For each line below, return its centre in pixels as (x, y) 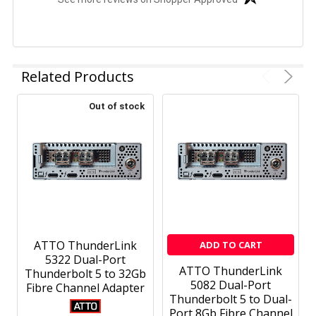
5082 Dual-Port (231, 285)
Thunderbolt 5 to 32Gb (85, 273)
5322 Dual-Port (85, 259)
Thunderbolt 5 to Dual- (231, 299)
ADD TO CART (231, 244)
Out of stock (117, 106)
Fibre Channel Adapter (85, 287)
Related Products (78, 76)
